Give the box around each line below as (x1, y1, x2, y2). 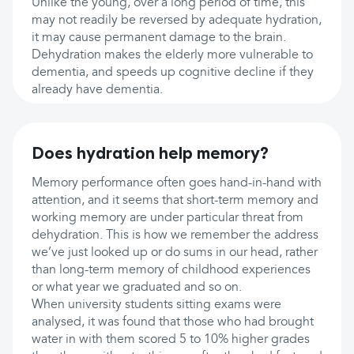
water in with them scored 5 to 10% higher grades (32, 333, 310, 346)
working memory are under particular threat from (32, 212, 303, 224)
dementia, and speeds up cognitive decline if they (32, 66, 314, 79)
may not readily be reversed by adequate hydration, (32, 14, 322, 27)
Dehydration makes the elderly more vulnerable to (32, 49, 313, 62)
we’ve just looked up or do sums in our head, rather (32, 247, 318, 259)
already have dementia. (32, 84, 163, 96)
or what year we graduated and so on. (32, 281, 242, 294)
